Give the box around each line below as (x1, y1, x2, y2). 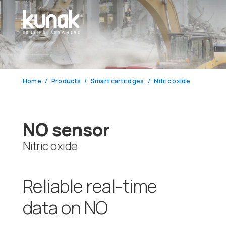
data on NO (22, 196, 108, 220)
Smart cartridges (90, 76, 144, 85)
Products (51, 76, 81, 85)
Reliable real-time (22, 174, 157, 199)
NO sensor (22, 117, 110, 142)
